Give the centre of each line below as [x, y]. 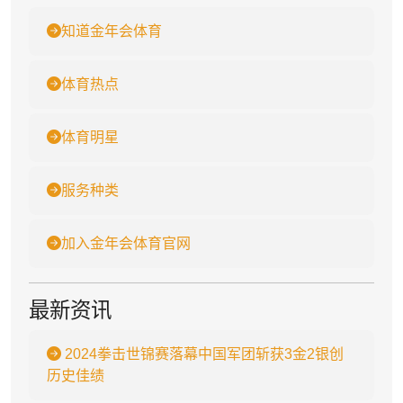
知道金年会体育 [112, 31]
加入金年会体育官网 [126, 244]
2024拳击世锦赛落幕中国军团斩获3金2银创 [202, 354]
